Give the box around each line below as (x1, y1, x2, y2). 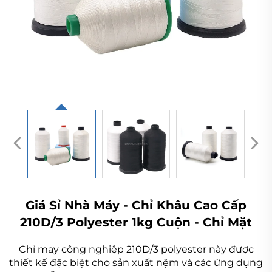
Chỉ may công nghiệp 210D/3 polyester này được (18, 243, 254, 255)
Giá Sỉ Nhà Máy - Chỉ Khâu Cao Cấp (25, 197, 246, 212)
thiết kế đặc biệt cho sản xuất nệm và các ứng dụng (9, 256, 263, 268)
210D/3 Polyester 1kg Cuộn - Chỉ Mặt (20, 214, 252, 229)
